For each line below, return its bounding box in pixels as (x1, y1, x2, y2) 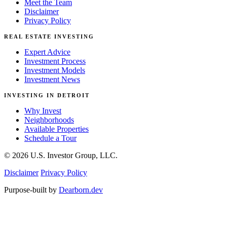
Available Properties (24, 124, 89, 133)
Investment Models (24, 65, 85, 74)
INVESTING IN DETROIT (4, 92, 90, 98)
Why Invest (24, 106, 61, 115)
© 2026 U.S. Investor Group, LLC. (4, 150, 118, 160)
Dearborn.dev (59, 185, 103, 194)
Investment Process (24, 56, 86, 65)
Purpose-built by (4, 185, 59, 194)
